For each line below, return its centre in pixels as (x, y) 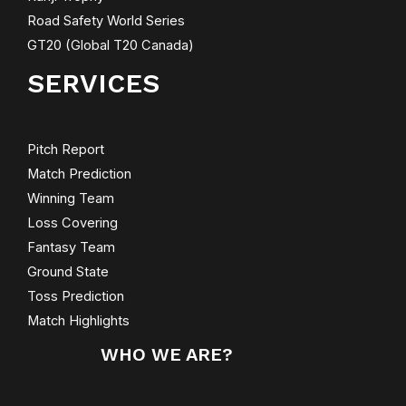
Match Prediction (79, 174)
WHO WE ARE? (167, 354)
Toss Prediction (76, 296)
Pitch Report (66, 149)
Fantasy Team (71, 247)
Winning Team (71, 198)
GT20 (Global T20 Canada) (111, 45)
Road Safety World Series (106, 20)
